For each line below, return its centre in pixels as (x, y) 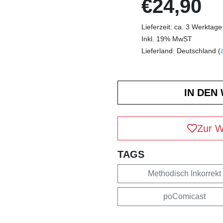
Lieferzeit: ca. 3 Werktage (182, 27)
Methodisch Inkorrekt (184, 173)
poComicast (184, 196)
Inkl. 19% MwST (167, 39)
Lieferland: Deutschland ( (181, 51)
